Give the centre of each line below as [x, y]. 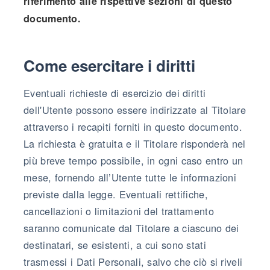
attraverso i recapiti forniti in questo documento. [133, 126]
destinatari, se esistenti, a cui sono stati [115, 244]
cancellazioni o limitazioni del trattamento [119, 211]
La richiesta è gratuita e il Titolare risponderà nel [135, 143]
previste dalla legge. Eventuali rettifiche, [116, 194]
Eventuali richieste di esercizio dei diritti [115, 93]
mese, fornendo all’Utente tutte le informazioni [130, 177]
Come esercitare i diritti [109, 65]
